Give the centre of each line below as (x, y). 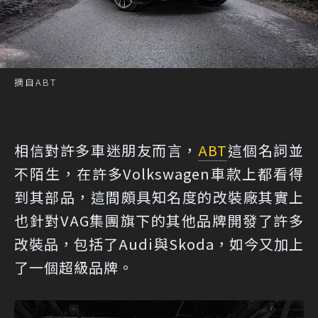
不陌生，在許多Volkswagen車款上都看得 (159, 174)
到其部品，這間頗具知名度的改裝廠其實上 (159, 197)
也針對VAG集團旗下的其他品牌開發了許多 (159, 221)
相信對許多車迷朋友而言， (106, 150)
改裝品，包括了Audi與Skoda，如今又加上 (159, 244)
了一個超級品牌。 (74, 268)
